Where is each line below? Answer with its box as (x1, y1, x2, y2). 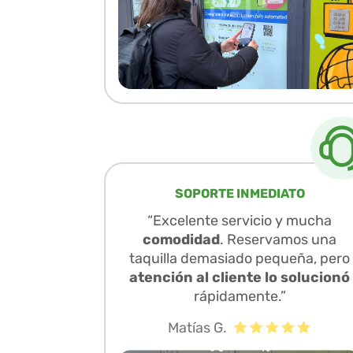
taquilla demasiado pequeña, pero (129, 249, 350, 267)
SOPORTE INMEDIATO (174, 185, 305, 201)
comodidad (143, 230, 220, 248)
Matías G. (168, 318, 228, 336)
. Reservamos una (220, 230, 336, 248)
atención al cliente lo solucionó (129, 268, 350, 286)
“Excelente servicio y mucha (147, 211, 332, 229)
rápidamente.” (193, 287, 286, 305)
